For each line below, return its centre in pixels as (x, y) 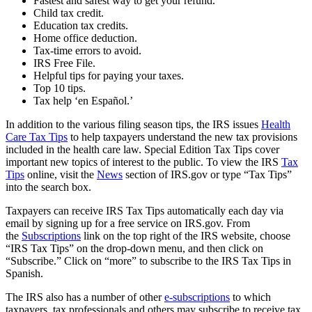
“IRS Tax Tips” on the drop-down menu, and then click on (134, 248)
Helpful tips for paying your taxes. (109, 75)
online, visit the (61, 174)
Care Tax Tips (37, 136)
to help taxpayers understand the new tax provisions (182, 136)
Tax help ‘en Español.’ (83, 100)
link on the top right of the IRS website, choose (186, 235)
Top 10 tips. (60, 88)
